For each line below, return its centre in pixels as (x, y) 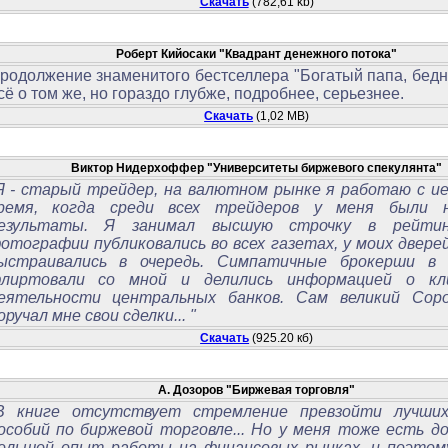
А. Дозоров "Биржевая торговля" (257, 389)
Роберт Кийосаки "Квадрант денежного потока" (257, 53)
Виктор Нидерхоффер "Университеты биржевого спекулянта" (257, 167)
